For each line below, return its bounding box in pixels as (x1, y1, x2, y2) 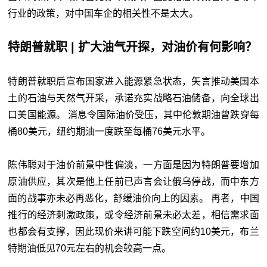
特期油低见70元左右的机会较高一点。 (8, 243, 172, 253)
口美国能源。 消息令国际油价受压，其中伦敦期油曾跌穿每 (8, 109, 259, 120)
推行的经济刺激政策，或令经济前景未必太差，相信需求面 (8, 209, 259, 220)
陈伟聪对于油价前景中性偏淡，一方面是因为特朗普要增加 (8, 159, 259, 170)
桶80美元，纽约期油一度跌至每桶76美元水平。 (8, 126, 211, 136)
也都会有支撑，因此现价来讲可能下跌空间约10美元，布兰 (8, 226, 259, 237)
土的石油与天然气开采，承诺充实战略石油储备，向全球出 (8, 92, 259, 103)
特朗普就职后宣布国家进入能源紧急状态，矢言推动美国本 (8, 76, 259, 86)
